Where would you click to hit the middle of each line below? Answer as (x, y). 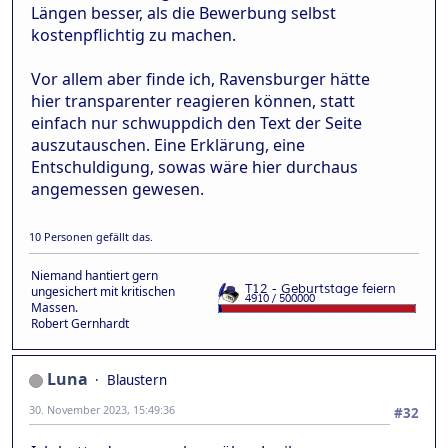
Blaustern (137, 379)
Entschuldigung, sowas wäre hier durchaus (194, 167)
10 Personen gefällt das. (91, 236)
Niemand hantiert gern (94, 275)
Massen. (54, 307)
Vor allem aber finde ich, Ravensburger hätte (200, 79)
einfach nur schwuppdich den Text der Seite (196, 123)
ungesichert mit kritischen (103, 291)
